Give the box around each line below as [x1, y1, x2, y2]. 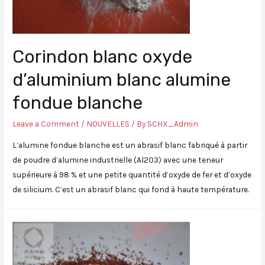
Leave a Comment [12, 119, 80, 129]
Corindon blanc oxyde [12, 46, 193, 68]
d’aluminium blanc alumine [12, 69, 231, 91]
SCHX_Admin [147, 119, 199, 129]
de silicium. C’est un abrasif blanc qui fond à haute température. [12, 184, 250, 194]
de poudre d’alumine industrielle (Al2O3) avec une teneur [12, 154, 224, 164]
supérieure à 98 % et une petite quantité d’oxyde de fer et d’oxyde [12, 169, 252, 179]
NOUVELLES [86, 119, 130, 129]
